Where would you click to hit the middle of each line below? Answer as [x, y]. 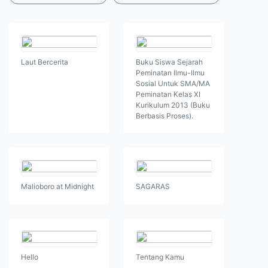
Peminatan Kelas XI [168, 95]
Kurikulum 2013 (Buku [173, 105]
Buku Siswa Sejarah [169, 62]
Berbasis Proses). [165, 116]
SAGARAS [153, 187]
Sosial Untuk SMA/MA [173, 84]
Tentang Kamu [160, 257]
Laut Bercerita [45, 62]
